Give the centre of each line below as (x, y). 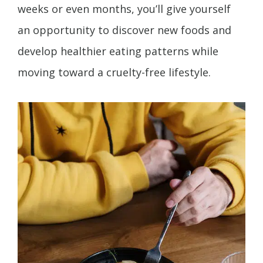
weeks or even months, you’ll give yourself (124, 9)
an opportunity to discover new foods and (124, 30)
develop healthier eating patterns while (118, 51)
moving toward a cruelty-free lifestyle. (114, 73)
